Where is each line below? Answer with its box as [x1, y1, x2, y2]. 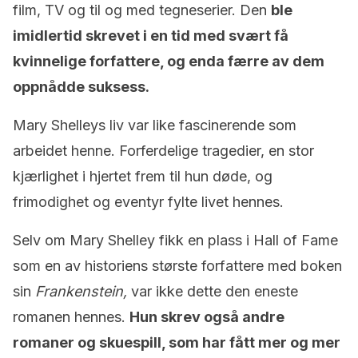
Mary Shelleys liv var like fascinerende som [13, 117, 296, 133]
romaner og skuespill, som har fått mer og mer [13, 334, 340, 351]
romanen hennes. [13, 308, 129, 325]
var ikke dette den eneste [131, 283, 298, 300]
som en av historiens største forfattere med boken [13, 257, 342, 274]
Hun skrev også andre [129, 308, 284, 325]
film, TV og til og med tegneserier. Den [13, 2, 271, 18]
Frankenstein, [35, 283, 131, 300]
